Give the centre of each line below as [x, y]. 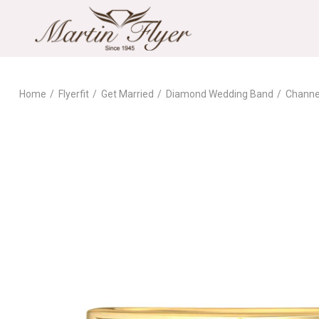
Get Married [127, 94]
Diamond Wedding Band [219, 94]
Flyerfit [73, 94]
